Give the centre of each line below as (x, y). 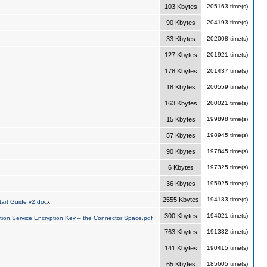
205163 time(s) (227, 6)
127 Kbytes (181, 55)
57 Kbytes (181, 135)
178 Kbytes (181, 71)
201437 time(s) (227, 71)
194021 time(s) (227, 215)
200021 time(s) (227, 103)
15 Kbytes (181, 119)
